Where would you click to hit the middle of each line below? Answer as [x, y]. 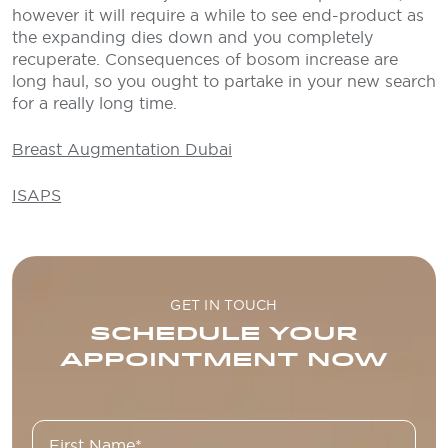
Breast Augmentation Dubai [122, 149]
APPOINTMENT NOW [224, 359]
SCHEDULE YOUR [224, 333]
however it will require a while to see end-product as [218, 15]
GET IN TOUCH [224, 305]
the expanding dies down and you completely [192, 37]
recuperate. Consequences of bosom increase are [205, 59]
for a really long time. [94, 103]
